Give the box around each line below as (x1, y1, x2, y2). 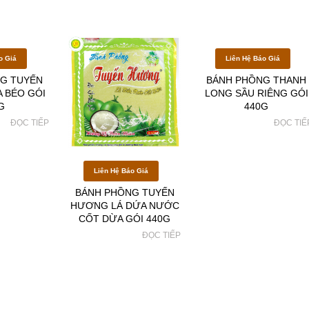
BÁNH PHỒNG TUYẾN (74, 187, 175, 199)
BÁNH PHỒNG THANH (206, 74, 307, 86)
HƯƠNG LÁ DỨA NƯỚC (70, 200, 179, 212)
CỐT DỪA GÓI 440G (79, 213, 171, 225)
